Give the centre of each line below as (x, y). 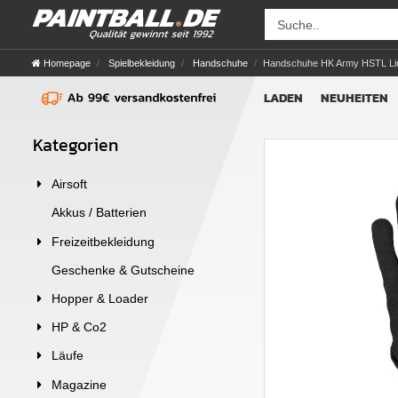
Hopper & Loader (100, 298)
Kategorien (76, 144)
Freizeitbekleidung (103, 241)
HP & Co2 (79, 327)
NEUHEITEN (354, 98)
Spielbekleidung (140, 63)
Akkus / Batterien (99, 213)
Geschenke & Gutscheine (123, 270)
